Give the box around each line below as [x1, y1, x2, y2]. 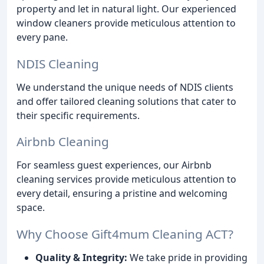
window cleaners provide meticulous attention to [16, 16, 236, 29]
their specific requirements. [16, 108, 140, 122]
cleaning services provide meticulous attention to [16, 173, 236, 186]
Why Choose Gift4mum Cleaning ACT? [16, 226, 233, 243]
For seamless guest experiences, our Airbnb [16, 159, 212, 172]
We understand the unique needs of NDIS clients [16, 80, 233, 94]
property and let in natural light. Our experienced [16, 2, 236, 15]
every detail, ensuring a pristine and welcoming [16, 187, 227, 200]
